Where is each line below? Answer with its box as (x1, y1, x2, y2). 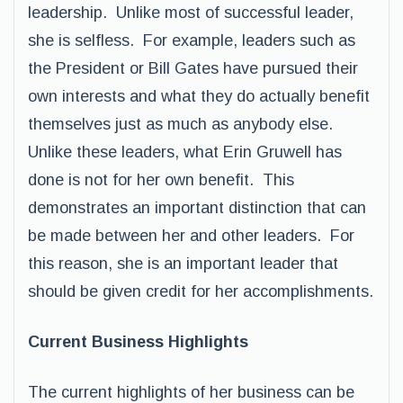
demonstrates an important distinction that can (28, 199, 366, 217)
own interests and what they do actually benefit (28, 87, 370, 105)
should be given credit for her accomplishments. (28, 282, 373, 300)
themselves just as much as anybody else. (28, 115, 337, 133)
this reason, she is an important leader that (28, 255, 338, 273)
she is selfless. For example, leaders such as (28, 31, 355, 49)
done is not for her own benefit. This (28, 171, 294, 189)
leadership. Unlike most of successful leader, (28, 4, 354, 22)
